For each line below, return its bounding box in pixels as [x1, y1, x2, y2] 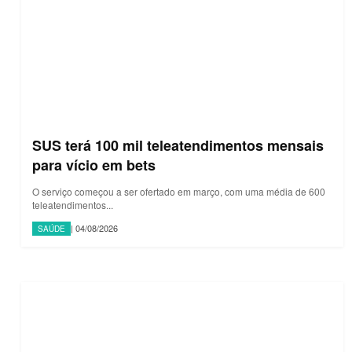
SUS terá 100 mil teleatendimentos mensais [32, 134, 324, 156]
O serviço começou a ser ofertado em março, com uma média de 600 [32, 184, 325, 198]
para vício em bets [32, 154, 156, 175]
